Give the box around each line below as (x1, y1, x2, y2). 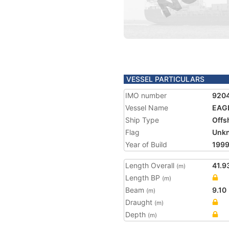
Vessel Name (125, 103, 168, 112)
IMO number (125, 91, 167, 100)
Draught (125, 198, 154, 207)
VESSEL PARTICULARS (126, 75, 204, 83)
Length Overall (125, 161, 176, 170)
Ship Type (125, 116, 159, 124)
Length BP (125, 173, 162, 182)
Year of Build (125, 140, 167, 149)
